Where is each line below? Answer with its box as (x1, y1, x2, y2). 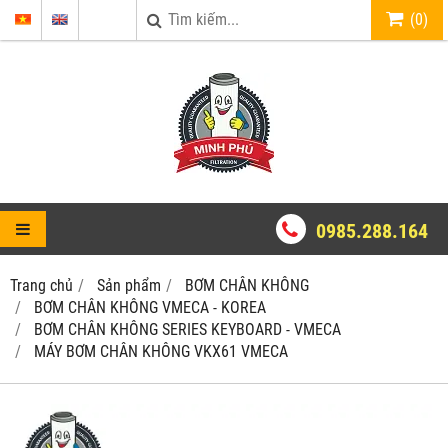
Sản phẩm (97, 276, 161, 295)
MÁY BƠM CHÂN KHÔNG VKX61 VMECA (34, 342, 288, 361)
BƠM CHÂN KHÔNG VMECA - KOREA (34, 298, 266, 317)
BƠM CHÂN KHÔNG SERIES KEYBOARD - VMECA (34, 320, 341, 339)
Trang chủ (10, 276, 73, 295)
